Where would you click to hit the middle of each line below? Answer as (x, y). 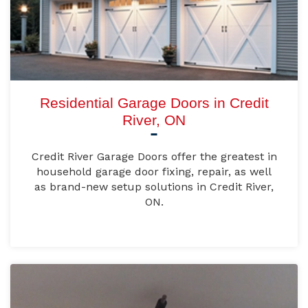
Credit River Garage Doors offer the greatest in (154, 157)
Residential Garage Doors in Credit (154, 103)
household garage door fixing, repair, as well (154, 172)
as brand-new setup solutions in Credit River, (154, 187)
